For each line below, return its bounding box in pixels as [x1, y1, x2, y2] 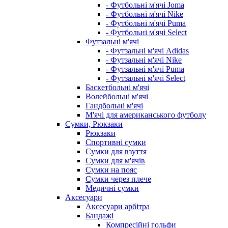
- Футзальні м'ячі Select [106, 74, 185, 83]
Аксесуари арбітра [85, 202, 150, 211]
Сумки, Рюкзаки [65, 120, 123, 129]
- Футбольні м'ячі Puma [106, 19, 186, 28]
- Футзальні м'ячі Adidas [106, 46, 189, 55]
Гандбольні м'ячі [85, 101, 143, 110]
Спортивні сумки [85, 138, 146, 147]
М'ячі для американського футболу [85, 110, 206, 120]
